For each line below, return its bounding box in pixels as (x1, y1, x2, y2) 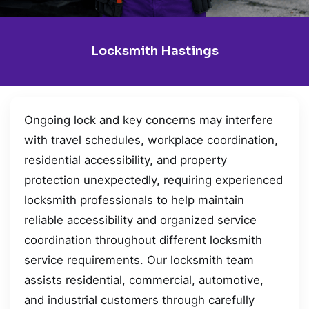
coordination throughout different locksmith (24, 232, 262, 247)
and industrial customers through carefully (24, 292, 255, 307)
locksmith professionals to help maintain (24, 192, 244, 207)
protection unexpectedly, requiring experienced (24, 172, 283, 187)
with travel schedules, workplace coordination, (24, 132, 278, 147)
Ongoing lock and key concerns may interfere (24, 112, 273, 127)
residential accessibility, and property (24, 152, 227, 167)
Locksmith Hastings (90, 43, 219, 59)
